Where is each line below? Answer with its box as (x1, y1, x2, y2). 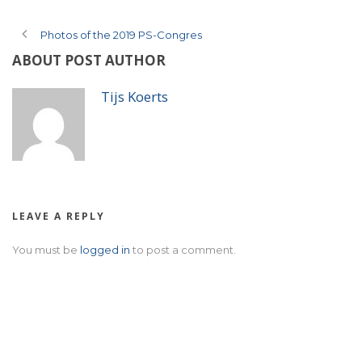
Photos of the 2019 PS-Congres (40, 28, 202, 42)
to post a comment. (130, 243, 236, 257)
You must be (12, 243, 80, 257)
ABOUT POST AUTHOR (12, 51, 166, 70)
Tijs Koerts (101, 87, 168, 107)
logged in (80, 243, 130, 257)
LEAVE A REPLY (12, 209, 105, 224)
